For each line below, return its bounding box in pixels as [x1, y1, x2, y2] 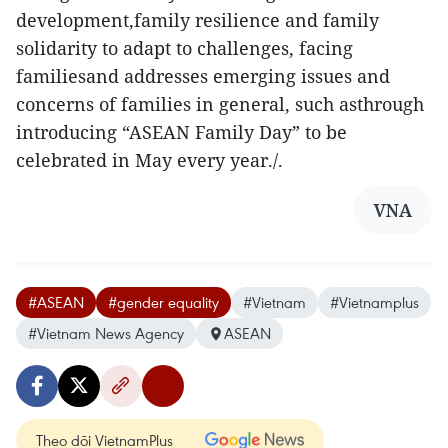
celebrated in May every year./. [16, 148, 283, 173]
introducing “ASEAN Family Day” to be [16, 120, 347, 145]
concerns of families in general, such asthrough [16, 92, 424, 117]
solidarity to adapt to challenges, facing [16, 36, 353, 61]
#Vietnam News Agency [28, 323, 184, 344]
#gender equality [108, 292, 219, 313]
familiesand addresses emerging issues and [16, 64, 390, 89]
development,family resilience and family [16, 8, 379, 33]
